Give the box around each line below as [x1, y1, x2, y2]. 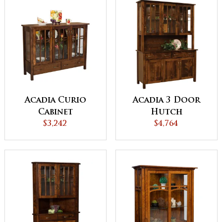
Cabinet [38, 109, 73, 117]
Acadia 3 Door [133, 97, 200, 105]
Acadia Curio [25, 97, 86, 105]
